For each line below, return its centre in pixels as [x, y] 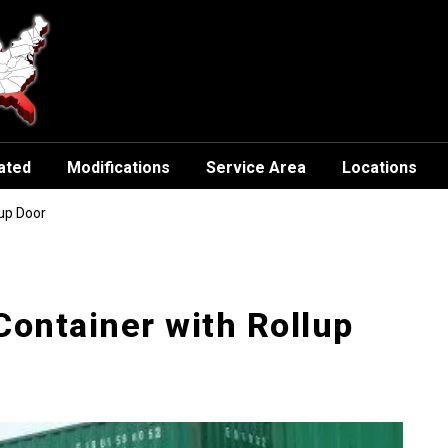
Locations [379, 167]
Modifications [118, 167]
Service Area [255, 167]
